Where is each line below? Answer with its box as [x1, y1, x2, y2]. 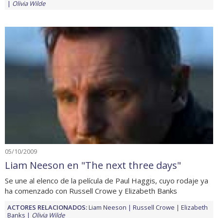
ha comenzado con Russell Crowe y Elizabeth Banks [5, 185, 177, 196]
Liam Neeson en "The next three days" [5, 158, 181, 172]
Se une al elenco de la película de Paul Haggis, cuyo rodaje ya [5, 175, 208, 185]
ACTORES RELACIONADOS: [7, 202, 87, 212]
